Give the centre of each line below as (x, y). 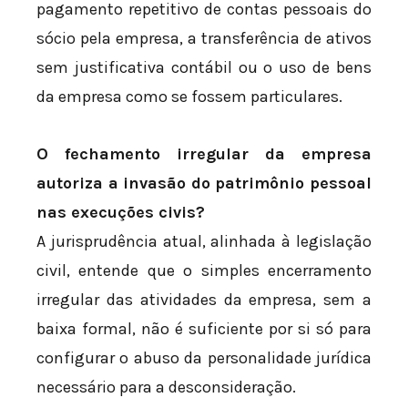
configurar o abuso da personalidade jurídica (204, 358)
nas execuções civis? (121, 213)
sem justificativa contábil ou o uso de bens (204, 67)
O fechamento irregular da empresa (204, 154)
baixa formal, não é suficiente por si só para (204, 329)
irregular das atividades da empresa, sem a (204, 300)
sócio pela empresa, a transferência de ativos (204, 38)
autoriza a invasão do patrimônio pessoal (204, 184)
